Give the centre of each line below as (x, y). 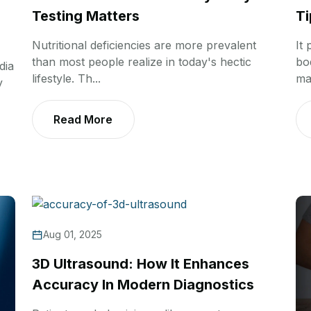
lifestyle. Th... (66, 79)
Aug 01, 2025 (73, 235)
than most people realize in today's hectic (142, 62)
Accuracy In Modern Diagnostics (143, 285)
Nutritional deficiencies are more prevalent (144, 45)
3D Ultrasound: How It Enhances (141, 264)
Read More (83, 120)
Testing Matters (86, 16)
